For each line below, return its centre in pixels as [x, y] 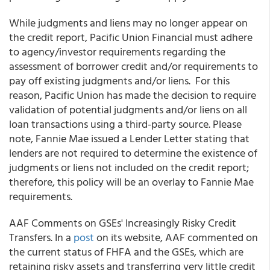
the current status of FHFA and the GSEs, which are [126, 252]
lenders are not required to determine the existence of [133, 153]
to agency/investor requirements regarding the [117, 52]
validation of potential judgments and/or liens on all [128, 109]
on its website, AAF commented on [176, 237]
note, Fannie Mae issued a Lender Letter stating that [129, 138]
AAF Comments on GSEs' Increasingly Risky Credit [123, 223]
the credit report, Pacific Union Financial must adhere [131, 37]
